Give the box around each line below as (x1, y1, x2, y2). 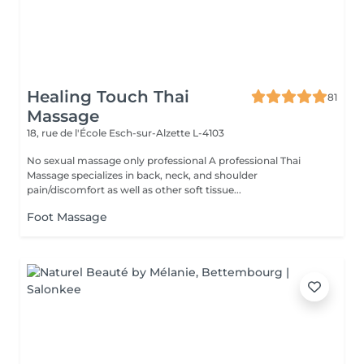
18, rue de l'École (27, 127, 109, 139)
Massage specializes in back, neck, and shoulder (27, 169, 258, 181)
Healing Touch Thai (27, 87, 189, 106)
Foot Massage (27, 210, 107, 224)
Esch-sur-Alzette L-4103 (109, 127, 224, 139)
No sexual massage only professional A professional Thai (27, 154, 209, 167)
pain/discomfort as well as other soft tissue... (27, 184, 241, 196)
